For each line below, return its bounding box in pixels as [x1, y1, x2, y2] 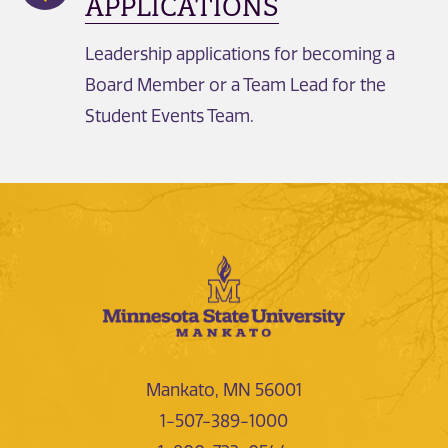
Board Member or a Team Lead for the [85, 74, 386, 95]
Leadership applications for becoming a [85, 43, 395, 64]
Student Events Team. [85, 105, 254, 126]
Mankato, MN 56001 [146, 380, 302, 401]
